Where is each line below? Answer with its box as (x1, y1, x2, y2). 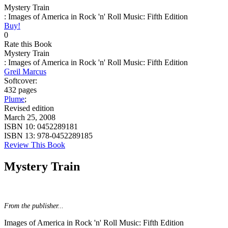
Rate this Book (4, 40, 52, 49)
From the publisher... (4, 202, 64, 210)
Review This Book (4, 140, 65, 150)
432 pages (4, 85, 37, 95)
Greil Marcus (4, 67, 46, 76)
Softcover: (4, 76, 37, 85)
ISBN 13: (4, 131, 37, 140)
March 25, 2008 (4, 113, 55, 122)
